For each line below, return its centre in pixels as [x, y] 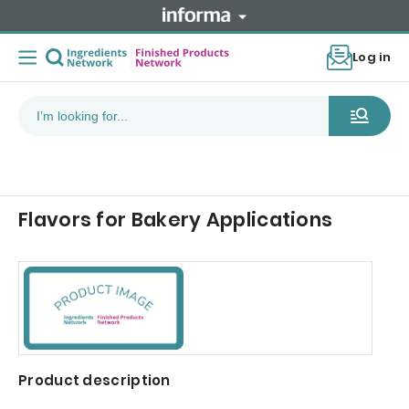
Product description [94, 381]
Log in [372, 58]
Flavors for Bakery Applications [176, 220]
